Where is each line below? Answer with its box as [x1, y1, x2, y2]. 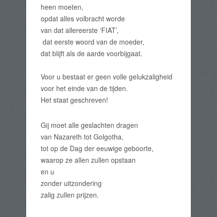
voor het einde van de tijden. [41, 83, 128, 93]
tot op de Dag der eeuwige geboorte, [41, 143, 154, 153]
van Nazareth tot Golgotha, [41, 132, 124, 141]
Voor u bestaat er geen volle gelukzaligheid [41, 72, 172, 81]
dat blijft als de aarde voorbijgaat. [41, 48, 142, 58]
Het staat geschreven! [41, 95, 108, 105]
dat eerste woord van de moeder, [41, 37, 144, 46]
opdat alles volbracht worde [41, 14, 125, 23]
